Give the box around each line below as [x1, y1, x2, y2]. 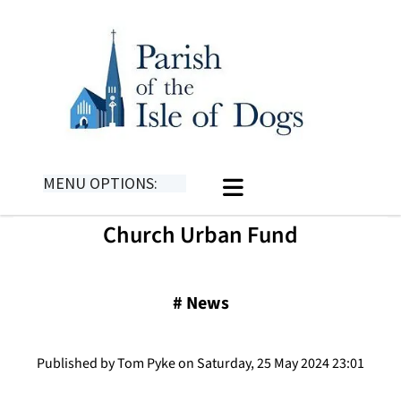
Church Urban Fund [103, 218, 298, 252]
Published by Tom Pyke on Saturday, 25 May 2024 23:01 [37, 353, 364, 373]
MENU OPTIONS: [43, 172, 158, 193]
